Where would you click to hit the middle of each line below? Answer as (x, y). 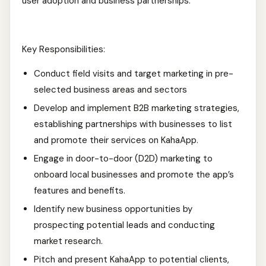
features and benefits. (80, 191)
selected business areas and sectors (110, 90)
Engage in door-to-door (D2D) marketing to (123, 159)
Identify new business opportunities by (113, 209)
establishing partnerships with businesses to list (133, 124)
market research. (68, 241)
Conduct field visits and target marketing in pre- (134, 74)
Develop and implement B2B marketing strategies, (137, 108)
